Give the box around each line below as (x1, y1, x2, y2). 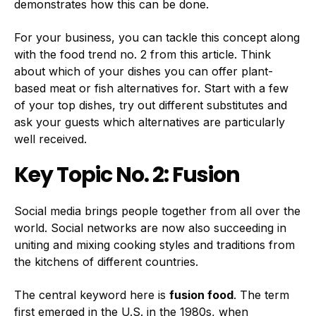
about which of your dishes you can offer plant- (14, 63, 273, 78)
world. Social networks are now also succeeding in (14, 221, 286, 236)
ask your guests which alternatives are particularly (14, 114, 285, 129)
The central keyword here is (14, 287, 169, 302)
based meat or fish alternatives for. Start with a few (14, 80, 288, 95)
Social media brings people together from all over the (14, 204, 300, 219)
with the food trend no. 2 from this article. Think (14, 47, 271, 61)
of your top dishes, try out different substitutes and (14, 97, 287, 112)
